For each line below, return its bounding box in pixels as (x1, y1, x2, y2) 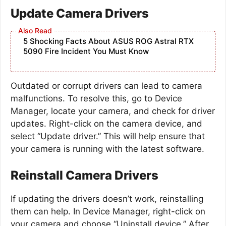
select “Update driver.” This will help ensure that (11, 131, 205, 141)
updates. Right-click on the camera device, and (11, 119, 202, 129)
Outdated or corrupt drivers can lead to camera (11, 81, 202, 91)
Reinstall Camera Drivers (11, 167, 158, 183)
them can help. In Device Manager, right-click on (11, 206, 205, 216)
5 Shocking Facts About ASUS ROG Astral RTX (23, 36, 194, 46)
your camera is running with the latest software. (11, 144, 204, 154)
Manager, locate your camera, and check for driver (11, 106, 215, 116)
